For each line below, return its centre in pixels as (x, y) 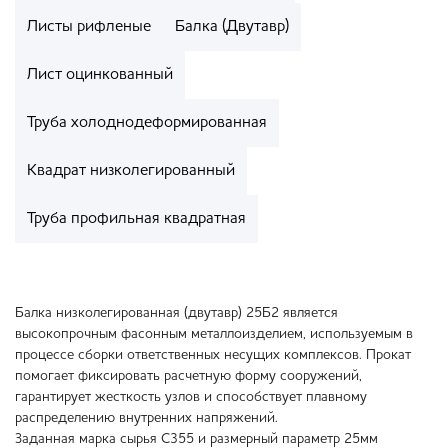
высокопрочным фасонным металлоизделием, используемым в (214, 334)
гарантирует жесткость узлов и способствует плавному (191, 397)
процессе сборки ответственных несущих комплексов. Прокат (213, 355)
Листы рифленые (89, 27)
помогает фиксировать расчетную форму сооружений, (188, 376)
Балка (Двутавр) (232, 27)
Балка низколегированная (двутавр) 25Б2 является (176, 313)
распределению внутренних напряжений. (146, 418)
